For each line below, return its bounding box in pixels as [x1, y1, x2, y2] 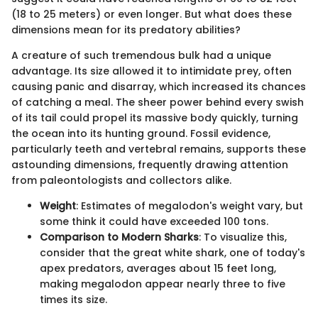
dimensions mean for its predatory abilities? [11, 22, 241, 37]
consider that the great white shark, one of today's [40, 245, 305, 260]
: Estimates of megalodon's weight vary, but [76, 198, 303, 213]
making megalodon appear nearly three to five [40, 276, 285, 291]
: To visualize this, [199, 229, 287, 244]
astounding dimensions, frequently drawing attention [11, 157, 288, 172]
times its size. [40, 292, 107, 307]
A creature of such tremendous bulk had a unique [11, 48, 271, 62]
